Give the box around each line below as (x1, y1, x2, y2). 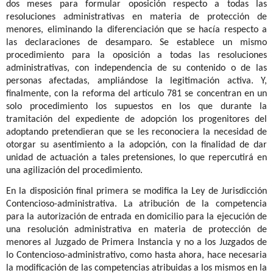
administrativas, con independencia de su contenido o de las (6, 63, 267, 73)
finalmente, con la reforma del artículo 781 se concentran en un (6, 88, 267, 99)
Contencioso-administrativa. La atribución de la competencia (6, 199, 267, 210)
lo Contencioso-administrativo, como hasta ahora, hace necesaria (6, 250, 267, 261)
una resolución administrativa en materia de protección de (6, 225, 267, 235)
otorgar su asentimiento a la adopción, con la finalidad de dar (6, 140, 267, 150)
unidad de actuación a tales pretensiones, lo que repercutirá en (6, 152, 267, 163)
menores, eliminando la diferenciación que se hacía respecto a (6, 24, 267, 35)
